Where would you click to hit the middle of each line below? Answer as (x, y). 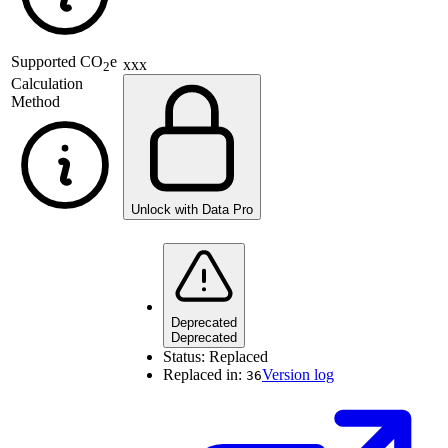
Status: (186, 357)
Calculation (47, 84)
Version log (298, 375)
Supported (45, 62)
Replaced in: (204, 375)
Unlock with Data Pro (192, 210)
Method (35, 102)
